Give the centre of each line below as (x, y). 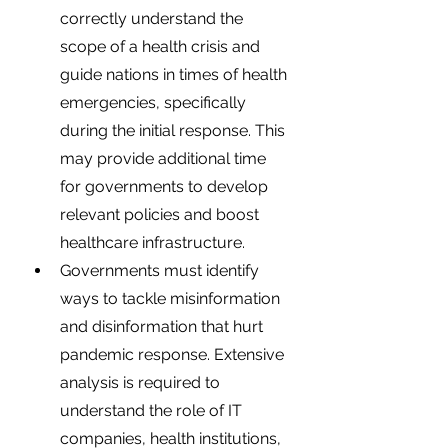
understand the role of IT (153, 410)
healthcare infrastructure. (154, 242)
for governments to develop (166, 186)
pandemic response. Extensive (174, 354)
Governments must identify (161, 270)
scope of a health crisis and (162, 46)
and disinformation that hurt (163, 326)
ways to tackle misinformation (172, 298)
